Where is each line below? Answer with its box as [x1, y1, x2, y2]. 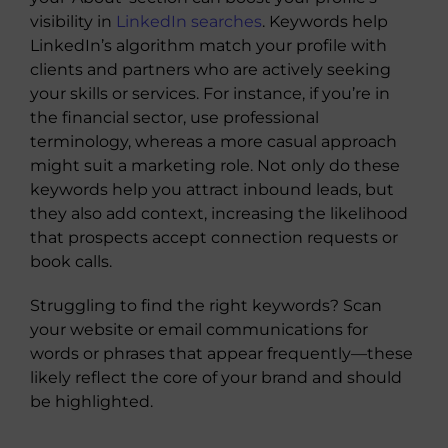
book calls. [30, 251, 112, 271]
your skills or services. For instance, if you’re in [30, 83, 390, 103]
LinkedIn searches [116, 11, 262, 31]
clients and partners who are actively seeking [30, 59, 391, 79]
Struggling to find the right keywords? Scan [30, 295, 382, 315]
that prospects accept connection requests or [30, 227, 398, 247]
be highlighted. [30, 391, 153, 411]
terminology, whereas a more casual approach [30, 131, 397, 151]
